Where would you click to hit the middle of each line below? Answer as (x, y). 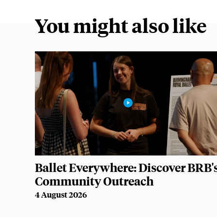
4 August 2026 (61, 195)
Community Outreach (94, 181)
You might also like (121, 25)
